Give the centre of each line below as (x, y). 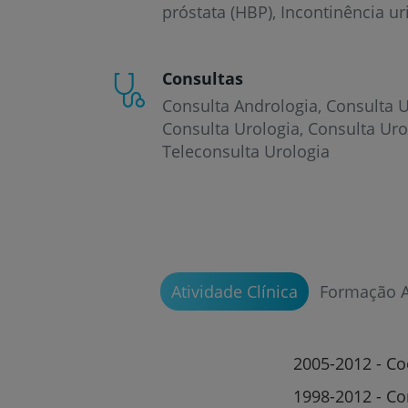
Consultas (203, 78)
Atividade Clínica (235, 291)
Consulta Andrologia (240, 106)
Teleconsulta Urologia (246, 151)
